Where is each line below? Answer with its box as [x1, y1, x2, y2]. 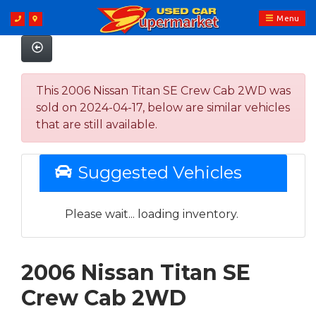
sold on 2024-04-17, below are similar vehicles [36, 100, 290, 114]
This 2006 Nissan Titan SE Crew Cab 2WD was [36, 83, 291, 97]
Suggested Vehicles [73, 162, 242, 183]
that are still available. [36, 117, 157, 131]
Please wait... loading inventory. [65, 207, 238, 221]
